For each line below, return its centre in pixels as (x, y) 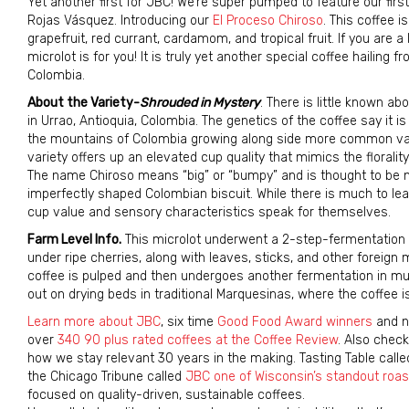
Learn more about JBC (94, 322)
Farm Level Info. (74, 240)
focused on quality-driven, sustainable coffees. (166, 395)
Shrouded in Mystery (200, 103)
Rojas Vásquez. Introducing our (120, 21)
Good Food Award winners (295, 322)
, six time (189, 322)
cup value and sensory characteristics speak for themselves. (209, 212)
